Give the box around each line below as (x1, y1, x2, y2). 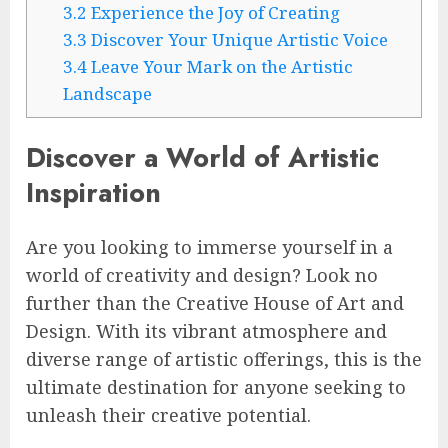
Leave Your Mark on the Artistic (86, 55, 353, 79)
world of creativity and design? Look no (26, 262, 378, 287)
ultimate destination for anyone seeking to (26, 374, 406, 399)
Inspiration (26, 173, 161, 213)
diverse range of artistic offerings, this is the (26, 346, 422, 371)
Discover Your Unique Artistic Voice (86, 28, 388, 52)
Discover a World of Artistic (26, 138, 379, 178)
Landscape (62, 82, 152, 106)
